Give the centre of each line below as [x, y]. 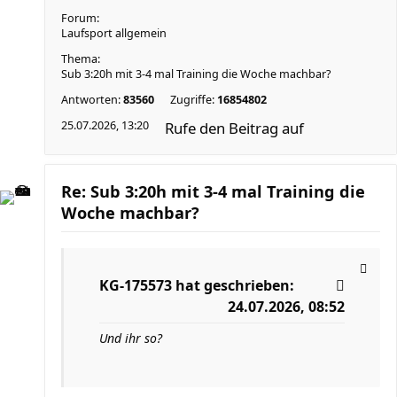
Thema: [81, 59]
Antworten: [92, 100]
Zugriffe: [194, 100]
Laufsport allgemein [114, 33]
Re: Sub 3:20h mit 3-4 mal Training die [213, 191]
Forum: [80, 18]
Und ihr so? [131, 338]
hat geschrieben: [233, 285]
